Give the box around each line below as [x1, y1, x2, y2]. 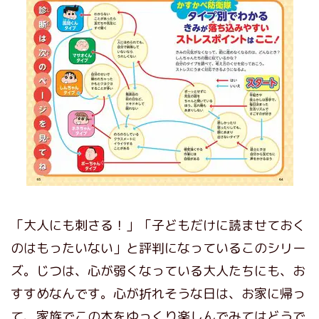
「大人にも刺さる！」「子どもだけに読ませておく [11, 216, 305, 234]
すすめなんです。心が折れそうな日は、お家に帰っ [11, 284, 305, 303]
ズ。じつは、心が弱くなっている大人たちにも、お [11, 261, 305, 280]
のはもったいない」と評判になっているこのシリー [11, 239, 305, 257]
